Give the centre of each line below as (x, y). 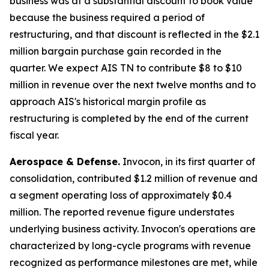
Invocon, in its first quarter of (188, 162)
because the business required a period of (107, 17)
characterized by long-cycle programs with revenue (130, 246)
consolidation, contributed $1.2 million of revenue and (134, 178)
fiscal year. (34, 135)
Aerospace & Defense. (65, 162)
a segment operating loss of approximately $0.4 (121, 195)
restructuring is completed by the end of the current (129, 118)
